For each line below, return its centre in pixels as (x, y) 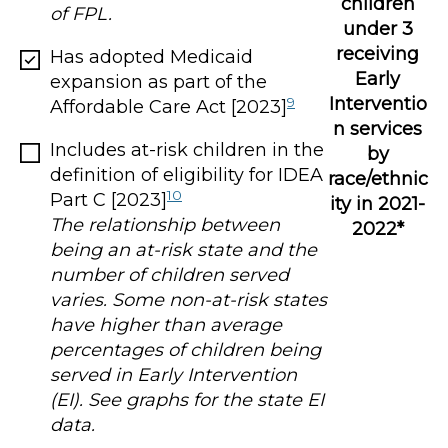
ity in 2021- (378, 203)
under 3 (377, 28)
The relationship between (165, 225)
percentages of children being (185, 350)
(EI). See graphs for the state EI (187, 400)
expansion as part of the (158, 82)
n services (378, 128)
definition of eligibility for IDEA (186, 175)
